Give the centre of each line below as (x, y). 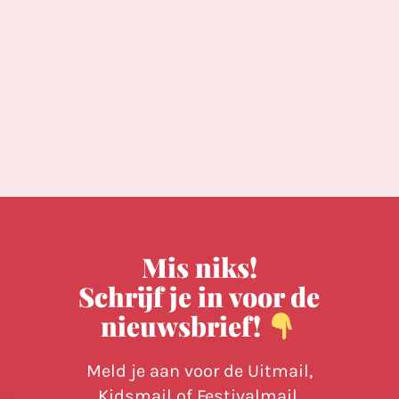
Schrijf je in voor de (199, 297)
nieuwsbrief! (184, 326)
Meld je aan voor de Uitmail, (199, 371)
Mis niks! (199, 267)
